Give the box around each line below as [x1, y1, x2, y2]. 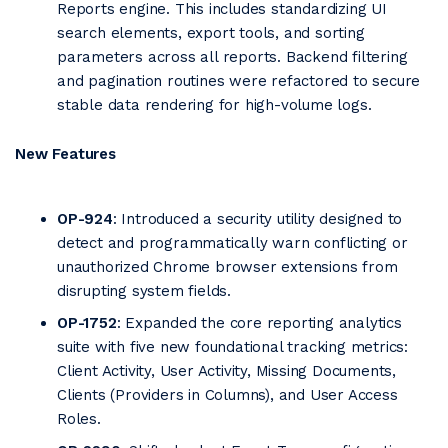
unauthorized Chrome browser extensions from [57, 258, 398, 276]
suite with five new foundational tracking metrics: [57, 338, 408, 356]
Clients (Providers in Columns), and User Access [57, 386, 398, 404]
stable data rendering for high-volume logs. [57, 96, 372, 114]
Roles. [57, 410, 101, 428]
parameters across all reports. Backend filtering [57, 48, 408, 66]
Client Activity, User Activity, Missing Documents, [57, 362, 396, 380]
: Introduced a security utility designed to [112, 210, 403, 228]
